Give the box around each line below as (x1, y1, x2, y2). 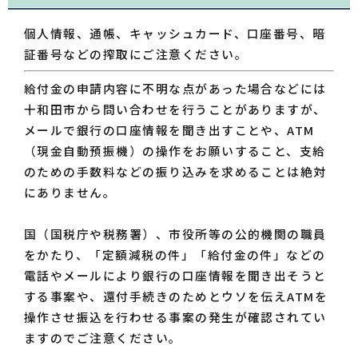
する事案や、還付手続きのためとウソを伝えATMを (24, 287, 328, 304)
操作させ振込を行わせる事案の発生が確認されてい (24, 308, 327, 325)
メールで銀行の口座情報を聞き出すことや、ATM (24, 121, 315, 138)
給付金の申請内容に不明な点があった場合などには (24, 79, 327, 97)
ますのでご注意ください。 (24, 328, 182, 346)
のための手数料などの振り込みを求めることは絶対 (24, 162, 327, 180)
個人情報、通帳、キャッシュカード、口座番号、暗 (24, 25, 326, 42)
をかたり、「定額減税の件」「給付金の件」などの (24, 245, 326, 263)
